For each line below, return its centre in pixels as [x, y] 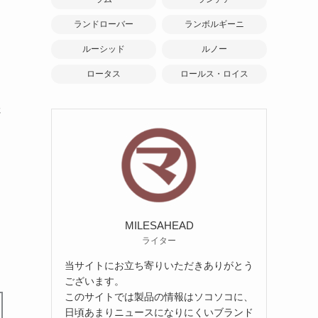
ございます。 [94, 281]
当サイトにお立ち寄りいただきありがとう [159, 265]
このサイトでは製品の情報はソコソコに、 [159, 296]
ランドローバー [104, 24]
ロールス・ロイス [214, 74]
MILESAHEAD [159, 225]
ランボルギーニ [214, 24]
